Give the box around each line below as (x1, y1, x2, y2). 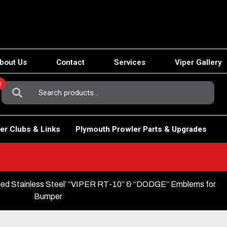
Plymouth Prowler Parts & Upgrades (75, 124, 207, 134)
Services (114, 58, 145, 67)
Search (1, 81, 27, 91)
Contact (56, 58, 85, 67)
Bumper (34, 192, 63, 201)
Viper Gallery (175, 58, 222, 67)
